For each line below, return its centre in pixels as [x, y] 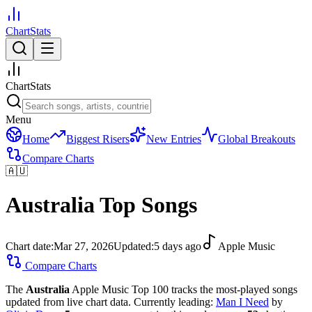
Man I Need [242, 302]
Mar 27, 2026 [84, 246]
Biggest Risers [98, 139]
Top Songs [148, 205]
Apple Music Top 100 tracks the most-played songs [184, 289]
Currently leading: [173, 302]
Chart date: [30, 246]
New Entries [174, 139]
